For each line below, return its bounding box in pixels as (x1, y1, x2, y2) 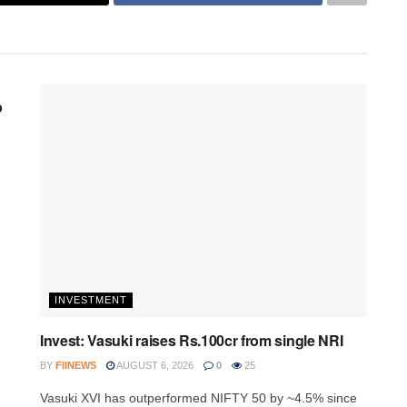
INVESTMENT (55, 294, 127, 306)
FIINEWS (55, 360, 96, 372)
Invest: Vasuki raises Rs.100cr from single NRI (40, 330, 343, 352)
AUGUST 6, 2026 (114, 360, 194, 372)
